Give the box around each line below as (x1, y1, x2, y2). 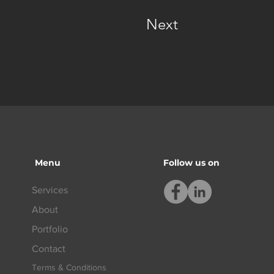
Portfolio (32, 224, 68, 234)
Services (32, 185, 68, 195)
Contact (32, 243, 66, 254)
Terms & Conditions (32, 262, 107, 272)
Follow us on (163, 157, 220, 168)
